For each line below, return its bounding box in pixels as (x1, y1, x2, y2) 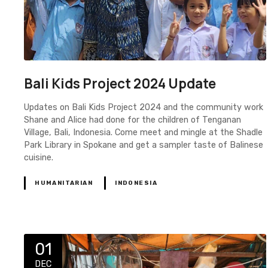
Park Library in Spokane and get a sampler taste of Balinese (24, 139, 263, 150)
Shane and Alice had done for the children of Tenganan (24, 114, 241, 125)
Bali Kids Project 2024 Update (24, 74, 216, 93)
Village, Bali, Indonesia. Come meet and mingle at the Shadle (24, 127, 263, 138)
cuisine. (24, 152, 53, 163)
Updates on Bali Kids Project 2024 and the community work (24, 102, 263, 112)
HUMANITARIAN (35, 179, 93, 187)
